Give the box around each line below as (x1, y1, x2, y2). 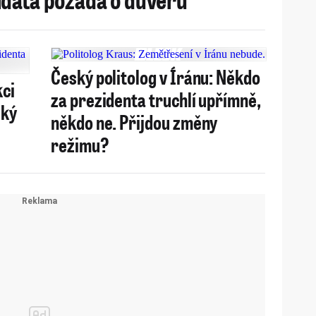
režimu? (51, 131, 109, 157)
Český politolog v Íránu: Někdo (51, 63, 260, 90)
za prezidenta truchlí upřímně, (51, 86, 261, 112)
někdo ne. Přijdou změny (51, 109, 218, 135)
